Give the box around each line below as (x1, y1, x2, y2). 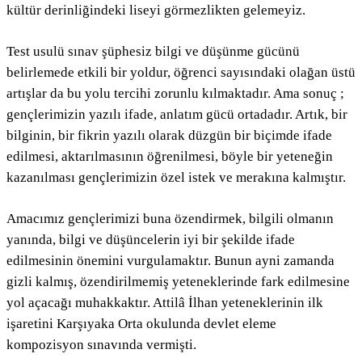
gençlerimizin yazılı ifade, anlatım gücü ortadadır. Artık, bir (6, 107, 347, 123)
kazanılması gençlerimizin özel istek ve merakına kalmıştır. (6, 170, 346, 186)
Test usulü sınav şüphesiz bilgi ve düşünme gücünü (6, 44, 300, 60)
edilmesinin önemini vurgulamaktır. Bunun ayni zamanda (6, 253, 335, 269)
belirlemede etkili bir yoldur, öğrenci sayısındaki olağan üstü (6, 65, 356, 81)
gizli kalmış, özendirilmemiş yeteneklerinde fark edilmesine (6, 274, 350, 290)
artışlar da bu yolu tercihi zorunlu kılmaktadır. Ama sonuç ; (6, 86, 344, 102)
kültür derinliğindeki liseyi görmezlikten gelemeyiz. (6, 2, 305, 19)
